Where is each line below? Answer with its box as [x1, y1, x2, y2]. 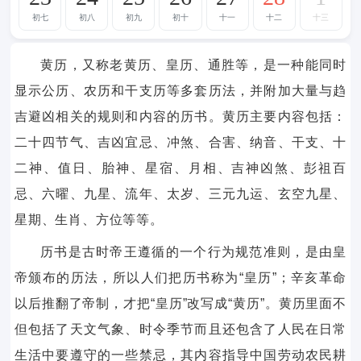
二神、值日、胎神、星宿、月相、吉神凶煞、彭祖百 [14, 161, 347, 176]
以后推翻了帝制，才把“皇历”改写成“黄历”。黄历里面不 [14, 297, 347, 311]
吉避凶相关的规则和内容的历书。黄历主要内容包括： [14, 110, 347, 124]
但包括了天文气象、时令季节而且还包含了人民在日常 [14, 322, 347, 337]
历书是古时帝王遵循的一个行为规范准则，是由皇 [39, 245, 347, 259]
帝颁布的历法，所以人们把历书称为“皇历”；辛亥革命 [14, 271, 347, 285]
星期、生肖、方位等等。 [14, 213, 164, 227]
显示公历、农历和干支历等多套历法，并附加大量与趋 [14, 84, 347, 98]
